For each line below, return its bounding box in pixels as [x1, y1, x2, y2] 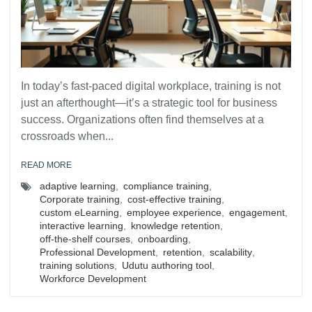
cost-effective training [127, 194, 221, 205]
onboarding [138, 233, 188, 244]
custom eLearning [40, 207, 119, 218]
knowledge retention [131, 220, 220, 231]
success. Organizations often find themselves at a [21, 114, 264, 125]
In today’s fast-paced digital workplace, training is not [21, 80, 281, 92]
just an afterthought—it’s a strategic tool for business [21, 97, 277, 109]
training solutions [40, 260, 114, 271]
